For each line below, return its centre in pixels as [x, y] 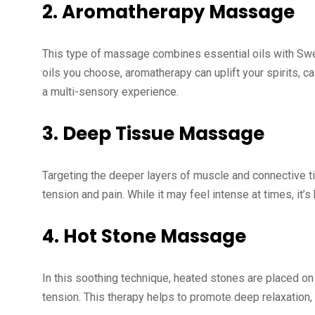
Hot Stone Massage [155, 236]
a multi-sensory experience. [110, 92]
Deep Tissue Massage [163, 134]
